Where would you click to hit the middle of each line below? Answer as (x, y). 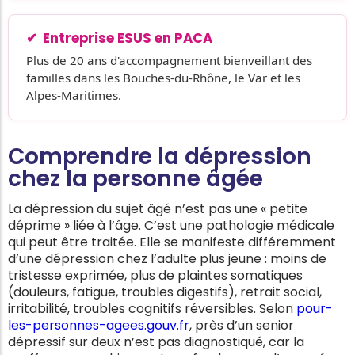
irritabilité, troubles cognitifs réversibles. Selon (152, 309)
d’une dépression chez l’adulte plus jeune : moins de (167, 259)
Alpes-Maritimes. (74, 95)
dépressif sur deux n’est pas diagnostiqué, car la (156, 342)
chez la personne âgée (136, 178)
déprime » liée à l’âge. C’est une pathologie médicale (171, 226)
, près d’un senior (242, 326)
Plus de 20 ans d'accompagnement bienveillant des (169, 60)
